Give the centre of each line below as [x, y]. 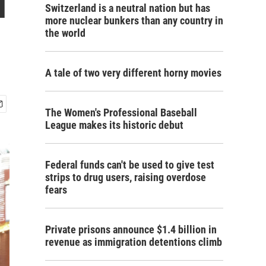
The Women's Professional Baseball [121, 113]
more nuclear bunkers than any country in [134, 20]
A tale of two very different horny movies [133, 73]
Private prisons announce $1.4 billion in [131, 229]
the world [65, 33]
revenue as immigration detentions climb [134, 242]
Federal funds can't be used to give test [130, 165]
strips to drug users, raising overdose [126, 177]
